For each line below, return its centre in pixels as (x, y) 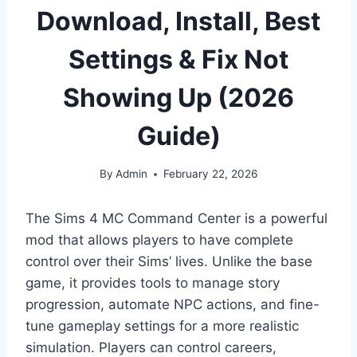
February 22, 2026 (211, 174)
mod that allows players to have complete (159, 240)
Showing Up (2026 (178, 97)
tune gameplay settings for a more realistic (162, 326)
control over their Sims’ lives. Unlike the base (169, 262)
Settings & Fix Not (178, 59)
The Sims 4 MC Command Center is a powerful (177, 219)
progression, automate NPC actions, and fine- (173, 305)
